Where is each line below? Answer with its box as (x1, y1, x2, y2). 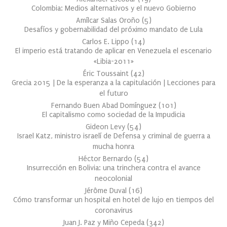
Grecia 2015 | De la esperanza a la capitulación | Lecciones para (12, 78, 215, 87)
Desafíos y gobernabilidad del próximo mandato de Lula (24, 25, 203, 34)
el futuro (99, 89, 128, 98)
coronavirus (94, 206, 133, 215)
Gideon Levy (86, 122, 127, 131)
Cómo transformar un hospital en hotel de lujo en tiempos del (13, 195, 214, 204)
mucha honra (93, 142, 134, 151)
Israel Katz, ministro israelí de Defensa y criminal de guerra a (17, 131, 210, 140)
